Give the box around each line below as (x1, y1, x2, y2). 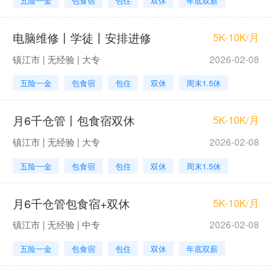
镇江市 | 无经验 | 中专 (12, 217, 100, 231)
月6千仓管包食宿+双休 (12, 194, 130, 211)
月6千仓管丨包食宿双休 (12, 112, 135, 129)
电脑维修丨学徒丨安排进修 (12, 29, 151, 46)
